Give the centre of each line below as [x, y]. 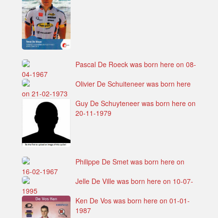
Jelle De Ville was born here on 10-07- [134, 181]
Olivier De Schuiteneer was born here [133, 83]
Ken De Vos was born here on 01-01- [133, 200]
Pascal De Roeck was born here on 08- [136, 64]
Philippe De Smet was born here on [130, 161]
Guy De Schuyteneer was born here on [136, 103]
